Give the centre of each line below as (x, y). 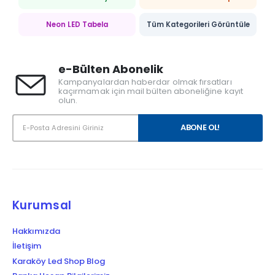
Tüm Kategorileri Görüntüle (198, 24)
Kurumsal (42, 205)
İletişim (27, 246)
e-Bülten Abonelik (111, 69)
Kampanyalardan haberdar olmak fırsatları (145, 82)
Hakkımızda (36, 231)
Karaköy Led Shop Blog (59, 261)
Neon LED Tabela (77, 24)
